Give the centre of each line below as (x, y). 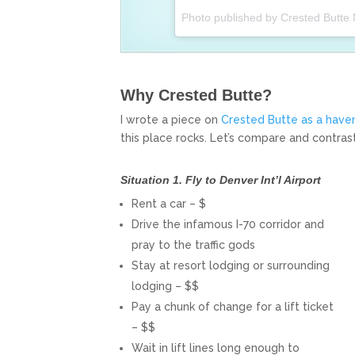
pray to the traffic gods (193, 245)
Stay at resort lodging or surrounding (231, 266)
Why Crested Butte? (196, 95)
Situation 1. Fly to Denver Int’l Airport (221, 180)
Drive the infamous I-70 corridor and (228, 225)
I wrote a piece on (171, 120)
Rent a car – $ (169, 204)
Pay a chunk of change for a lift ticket (233, 307)
